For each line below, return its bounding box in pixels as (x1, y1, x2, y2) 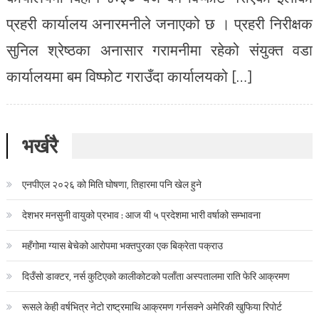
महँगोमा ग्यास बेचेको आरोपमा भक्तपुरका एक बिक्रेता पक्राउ (21, 237, 223, 253)
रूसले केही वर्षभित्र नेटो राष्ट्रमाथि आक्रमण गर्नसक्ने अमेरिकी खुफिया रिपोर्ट (21, 298, 282, 314)
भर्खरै (21, 130, 58, 161)
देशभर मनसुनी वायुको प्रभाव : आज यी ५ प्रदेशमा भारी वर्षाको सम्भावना (21, 206, 261, 222)
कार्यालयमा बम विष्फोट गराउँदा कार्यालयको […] (6, 64, 252, 88)
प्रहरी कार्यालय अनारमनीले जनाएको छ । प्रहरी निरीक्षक (6, 11, 313, 35)
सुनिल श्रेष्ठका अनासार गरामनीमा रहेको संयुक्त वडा (6, 38, 313, 61)
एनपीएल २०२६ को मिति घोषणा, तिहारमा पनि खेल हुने (21, 176, 202, 192)
